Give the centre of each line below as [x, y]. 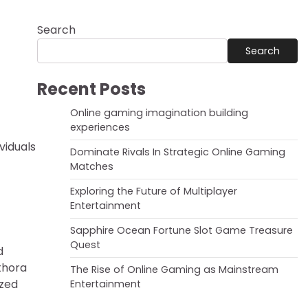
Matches [91, 166]
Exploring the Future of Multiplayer [153, 191]
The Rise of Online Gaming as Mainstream [174, 269]
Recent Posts [91, 89]
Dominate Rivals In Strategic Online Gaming [177, 152]
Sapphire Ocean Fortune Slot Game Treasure [181, 230]
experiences [100, 127]
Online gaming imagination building [159, 113]
